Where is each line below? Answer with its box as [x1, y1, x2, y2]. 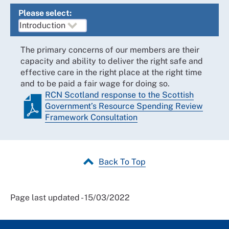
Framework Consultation [45, 112, 138, 122]
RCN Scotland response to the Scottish [45, 89, 194, 100]
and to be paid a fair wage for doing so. [20, 78, 170, 88]
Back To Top [99, 156, 146, 167]
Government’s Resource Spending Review [45, 101, 203, 111]
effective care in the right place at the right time [20, 67, 202, 77]
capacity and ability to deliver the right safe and [20, 56, 203, 66]
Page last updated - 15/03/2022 [10, 192, 130, 202]
